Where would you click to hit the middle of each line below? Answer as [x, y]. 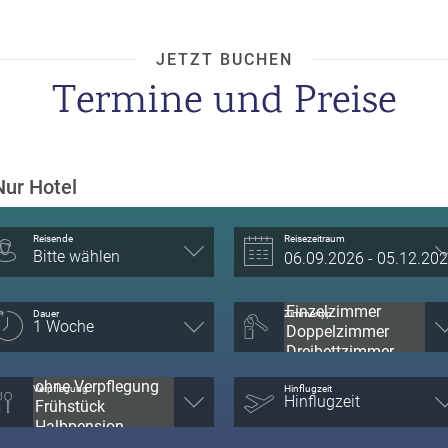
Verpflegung [60, 388]
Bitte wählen [76, 256]
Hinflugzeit [308, 388]
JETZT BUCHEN [224, 59]
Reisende [53, 238]
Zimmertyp [308, 313]
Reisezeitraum [314, 238]
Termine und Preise [224, 102]
